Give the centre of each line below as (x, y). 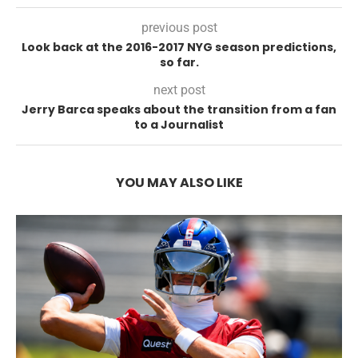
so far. (179, 62)
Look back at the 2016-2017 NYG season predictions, (179, 47)
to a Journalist (179, 125)
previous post (179, 28)
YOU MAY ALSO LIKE (179, 183)
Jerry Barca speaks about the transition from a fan (179, 109)
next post (179, 90)
